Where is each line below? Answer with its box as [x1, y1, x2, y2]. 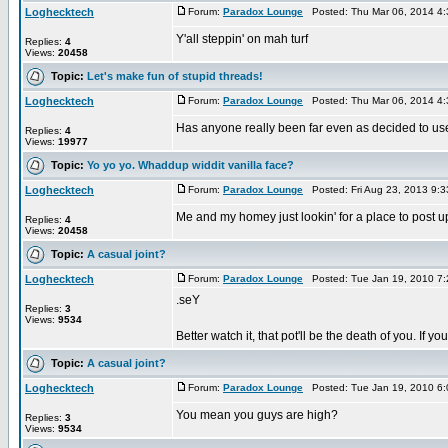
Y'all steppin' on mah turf [176, 32, 308, 46]
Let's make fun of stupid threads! [87, 69, 263, 82]
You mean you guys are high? [176, 408, 338, 422]
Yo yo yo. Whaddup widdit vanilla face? [87, 158, 294, 171]
